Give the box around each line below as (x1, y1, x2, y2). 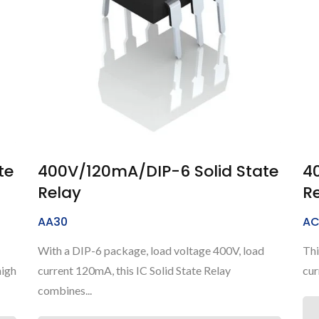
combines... (38, 283, 92, 297)
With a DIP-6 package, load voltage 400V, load (38, 243, 264, 257)
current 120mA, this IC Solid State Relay (38, 263, 231, 277)
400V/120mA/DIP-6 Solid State (38, 159, 278, 182)
